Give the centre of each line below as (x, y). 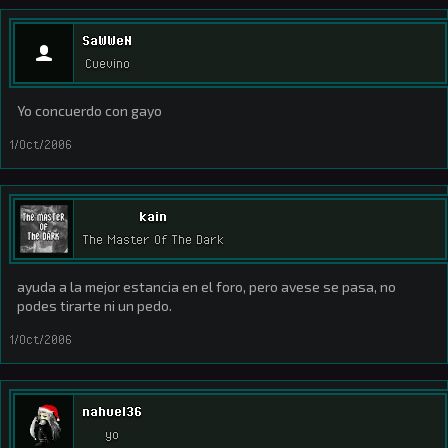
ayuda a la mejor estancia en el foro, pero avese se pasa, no (206, 286)
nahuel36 (112, 411)
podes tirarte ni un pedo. (94, 305)
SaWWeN (107, 40)
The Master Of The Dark (153, 239)
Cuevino (107, 63)
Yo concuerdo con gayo (89, 110)
